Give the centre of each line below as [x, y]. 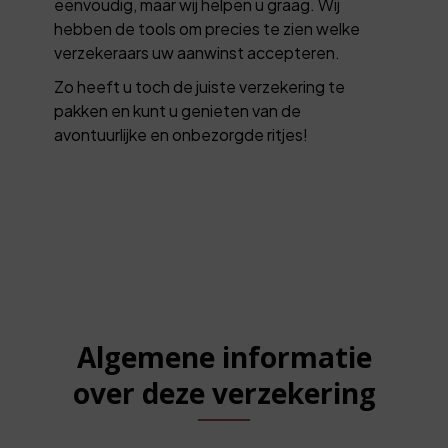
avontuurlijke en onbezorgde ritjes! [181, 134]
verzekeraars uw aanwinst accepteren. [197, 52]
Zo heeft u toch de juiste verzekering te [200, 86]
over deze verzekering [224, 392]
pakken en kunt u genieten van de [178, 110]
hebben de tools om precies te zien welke [207, 28]
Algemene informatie [224, 356]
